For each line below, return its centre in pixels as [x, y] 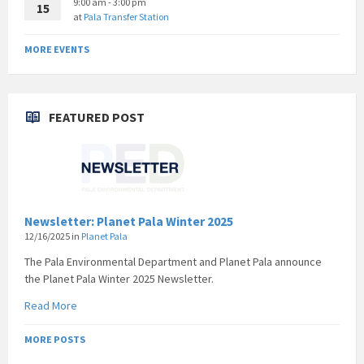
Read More [51, 306]
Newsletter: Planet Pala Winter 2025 [129, 222]
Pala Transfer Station [126, 17]
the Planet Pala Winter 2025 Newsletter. [119, 279]
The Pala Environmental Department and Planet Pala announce [173, 262]
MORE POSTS [55, 340]
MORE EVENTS [57, 50]
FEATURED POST [97, 117]
